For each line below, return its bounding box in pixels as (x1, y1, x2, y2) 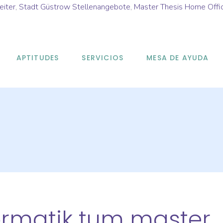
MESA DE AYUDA (146, 52, 209, 63)
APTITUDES (16, 52, 59, 63)
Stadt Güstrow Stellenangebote (19, 1, 130, 12)
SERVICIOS (82, 52, 124, 63)
